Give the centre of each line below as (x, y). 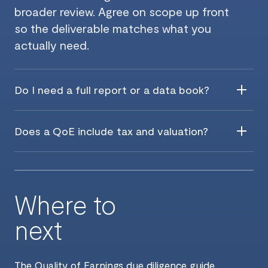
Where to (66, 205)
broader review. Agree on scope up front (122, 12)
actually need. (52, 45)
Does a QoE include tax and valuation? (111, 131)
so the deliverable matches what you (113, 28)
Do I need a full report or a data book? (112, 90)
